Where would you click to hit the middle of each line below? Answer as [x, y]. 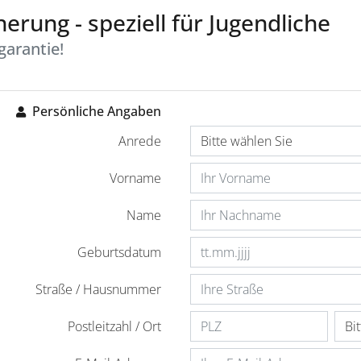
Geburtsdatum [119, 252]
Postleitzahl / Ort [114, 326]
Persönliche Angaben [95, 111]
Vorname [135, 178]
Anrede [140, 141]
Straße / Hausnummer [98, 289]
